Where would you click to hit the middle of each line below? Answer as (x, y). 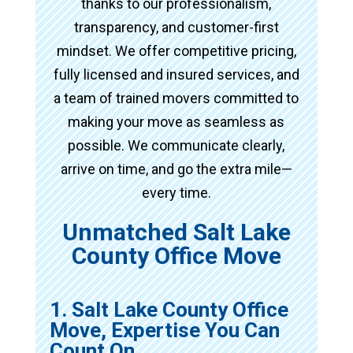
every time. (176, 192)
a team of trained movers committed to (176, 98)
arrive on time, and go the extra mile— (176, 169)
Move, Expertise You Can (164, 330)
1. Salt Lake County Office (169, 309)
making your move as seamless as (176, 121)
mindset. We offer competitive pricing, (176, 50)
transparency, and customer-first (176, 27)
